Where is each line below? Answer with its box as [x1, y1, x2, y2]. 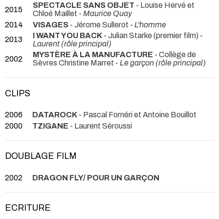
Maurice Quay [83, 9, 132, 18]
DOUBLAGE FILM [5, 152, 77, 161]
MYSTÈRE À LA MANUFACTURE [33, 50, 153, 59]
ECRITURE [5, 203, 51, 213]
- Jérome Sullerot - [68, 20, 134, 29]
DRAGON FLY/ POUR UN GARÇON [32, 173, 159, 182]
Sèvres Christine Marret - [33, 59, 120, 67]
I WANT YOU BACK [33, 31, 102, 40]
